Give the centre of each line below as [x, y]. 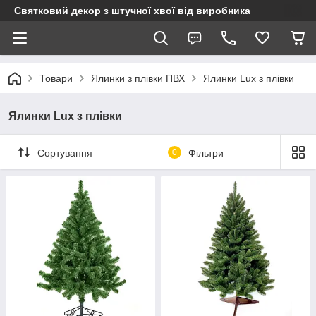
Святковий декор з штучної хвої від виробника [132, 11]
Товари [56, 78]
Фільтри [206, 153]
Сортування [65, 153]
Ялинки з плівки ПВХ [138, 78]
